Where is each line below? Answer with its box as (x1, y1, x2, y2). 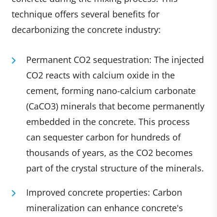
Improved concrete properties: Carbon (26, 186, 182, 198)
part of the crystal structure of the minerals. (26, 162, 204, 174)
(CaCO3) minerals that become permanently (26, 100, 204, 112)
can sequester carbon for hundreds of (26, 131, 181, 143)
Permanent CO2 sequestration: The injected (26, 53, 204, 65)
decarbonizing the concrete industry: (12, 23, 161, 35)
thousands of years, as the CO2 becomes (26, 146, 193, 158)
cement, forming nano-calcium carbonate (26, 84, 196, 96)
